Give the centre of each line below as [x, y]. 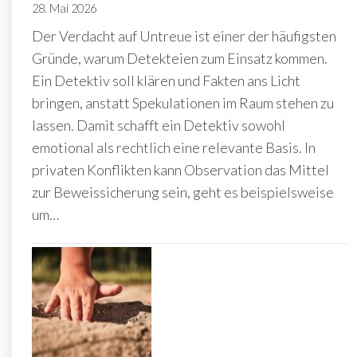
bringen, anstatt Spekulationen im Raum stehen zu [183, 102]
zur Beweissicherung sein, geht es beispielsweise [183, 192]
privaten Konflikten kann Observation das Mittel [180, 169]
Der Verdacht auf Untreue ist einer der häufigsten [184, 35]
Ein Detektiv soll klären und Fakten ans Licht [166, 80]
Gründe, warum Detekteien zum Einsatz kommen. [180, 58]
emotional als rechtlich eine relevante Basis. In [174, 147]
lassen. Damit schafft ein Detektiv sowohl [159, 125]
